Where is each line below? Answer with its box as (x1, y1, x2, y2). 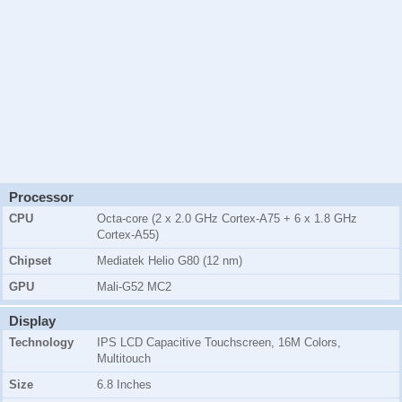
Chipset (9, 254, 51, 268)
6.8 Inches (97, 378, 152, 392)
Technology (9, 336, 74, 350)
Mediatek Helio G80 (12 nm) (97, 254, 242, 268)
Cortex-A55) (97, 228, 159, 242)
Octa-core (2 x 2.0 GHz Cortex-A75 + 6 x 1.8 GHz (97, 212, 357, 226)
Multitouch (97, 352, 151, 366)
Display (9, 313, 56, 329)
